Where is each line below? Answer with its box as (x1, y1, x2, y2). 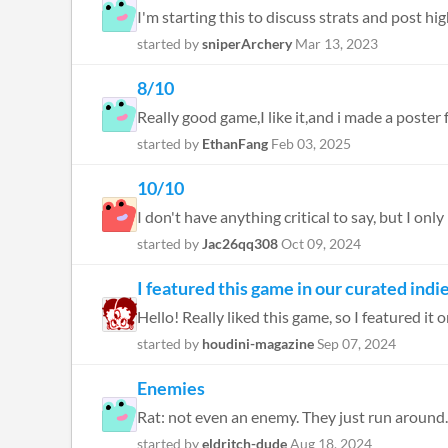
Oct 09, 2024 (281, 235, 361, 252)
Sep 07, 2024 (317, 335, 396, 352)
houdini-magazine (202, 335, 314, 352)
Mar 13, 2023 (295, 35, 378, 52)
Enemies (137, 377, 205, 399)
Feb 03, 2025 (271, 135, 351, 152)
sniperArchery (202, 35, 292, 52)
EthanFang (202, 135, 268, 152)
